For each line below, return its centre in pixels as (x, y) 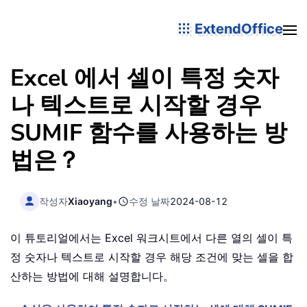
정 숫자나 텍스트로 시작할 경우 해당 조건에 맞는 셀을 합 (152, 257)
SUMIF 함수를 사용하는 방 (149, 133)
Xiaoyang (90, 201)
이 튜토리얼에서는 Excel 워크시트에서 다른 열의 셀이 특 (151, 238)
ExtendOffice (237, 28)
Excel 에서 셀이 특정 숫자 (145, 78)
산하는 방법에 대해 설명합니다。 (92, 277)
